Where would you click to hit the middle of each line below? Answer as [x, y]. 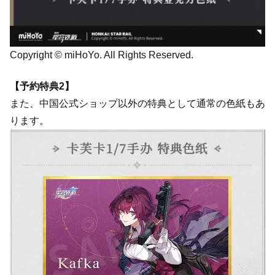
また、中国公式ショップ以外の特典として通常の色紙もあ [137, 103]
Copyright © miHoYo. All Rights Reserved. [102, 55]
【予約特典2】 [42, 86]
